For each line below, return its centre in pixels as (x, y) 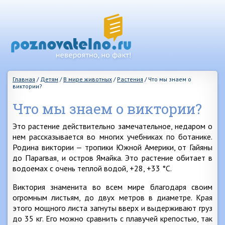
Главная (24, 79)
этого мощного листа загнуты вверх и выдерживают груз (113, 208)
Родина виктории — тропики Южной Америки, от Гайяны (113, 147)
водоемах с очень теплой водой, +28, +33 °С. (92, 168)
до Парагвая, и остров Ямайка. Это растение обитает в (113, 158)
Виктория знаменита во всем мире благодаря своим (113, 187)
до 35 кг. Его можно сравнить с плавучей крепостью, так (113, 218)
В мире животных (88, 79)
